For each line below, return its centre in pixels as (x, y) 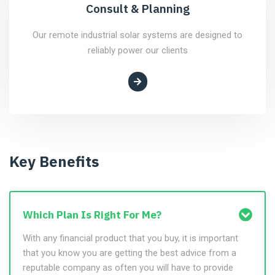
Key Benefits (54, 161)
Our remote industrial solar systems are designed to (137, 35)
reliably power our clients (137, 50)
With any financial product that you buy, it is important (130, 238)
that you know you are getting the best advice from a (130, 253)
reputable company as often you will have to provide (128, 268)
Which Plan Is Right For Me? (92, 215)
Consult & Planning (137, 9)
